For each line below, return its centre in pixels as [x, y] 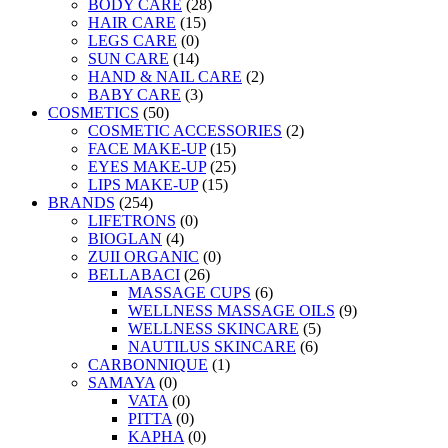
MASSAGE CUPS [189, 293]
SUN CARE [128, 59]
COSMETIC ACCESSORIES [185, 131]
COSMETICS [93, 113]
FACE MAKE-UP [147, 149]
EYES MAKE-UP [147, 167]
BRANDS [81, 203]
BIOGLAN [125, 239]
